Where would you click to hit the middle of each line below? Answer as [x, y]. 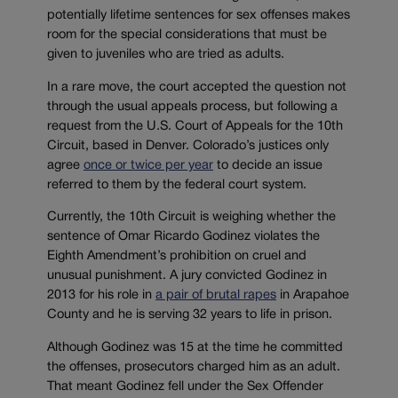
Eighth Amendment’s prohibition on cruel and [177, 257]
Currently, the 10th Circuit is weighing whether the [191, 218]
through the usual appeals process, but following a [192, 107]
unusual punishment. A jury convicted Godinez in [187, 276]
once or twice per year [148, 165]
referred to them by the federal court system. [177, 185]
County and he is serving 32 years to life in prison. [190, 315]
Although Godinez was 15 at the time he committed [195, 348]
